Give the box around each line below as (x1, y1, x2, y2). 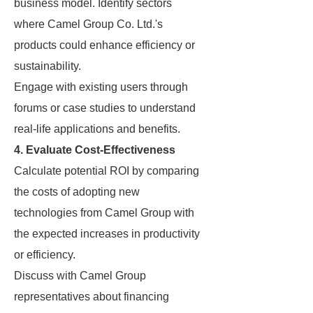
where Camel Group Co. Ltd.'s (14, 18, 163, 30)
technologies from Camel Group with (14, 207, 194, 219)
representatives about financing (14, 291, 169, 303)
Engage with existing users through (14, 81, 188, 93)
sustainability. (14, 60, 81, 72)
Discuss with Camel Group (14, 270, 146, 282)
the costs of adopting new (14, 186, 140, 198)
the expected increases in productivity (14, 228, 200, 240)
